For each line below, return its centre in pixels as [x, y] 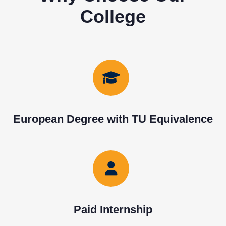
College [113, 16]
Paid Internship [113, 209]
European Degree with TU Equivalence [113, 119]
